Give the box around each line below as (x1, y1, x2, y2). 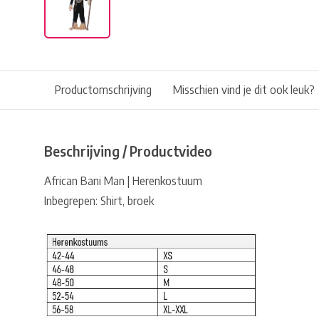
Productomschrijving (55, 83, 152, 97)
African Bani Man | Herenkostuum (44, 174, 202, 188)
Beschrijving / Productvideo (44, 142, 212, 159)
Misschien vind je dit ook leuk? (173, 83, 315, 97)
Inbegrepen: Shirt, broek (44, 194, 154, 208)
